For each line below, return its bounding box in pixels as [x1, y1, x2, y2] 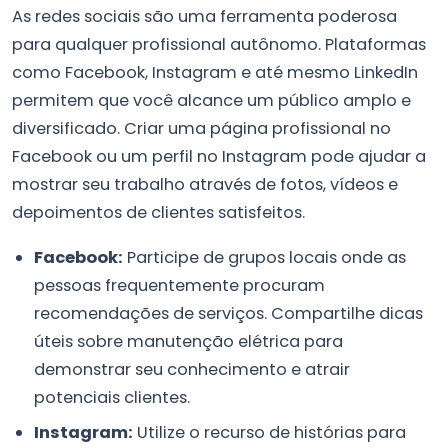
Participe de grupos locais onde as [123, 246, 407, 270]
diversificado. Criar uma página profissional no [12, 116, 391, 140]
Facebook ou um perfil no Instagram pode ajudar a [12, 144, 426, 168]
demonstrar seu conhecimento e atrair [34, 358, 351, 382]
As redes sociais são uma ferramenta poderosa [12, 4, 397, 28]
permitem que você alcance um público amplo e [12, 88, 411, 112]
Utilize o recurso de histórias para [133, 420, 407, 444]
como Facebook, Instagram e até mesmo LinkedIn [12, 60, 418, 84]
